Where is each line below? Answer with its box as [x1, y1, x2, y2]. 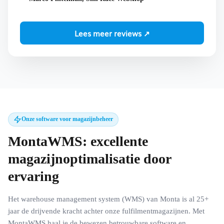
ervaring [8, 168, 59, 184]
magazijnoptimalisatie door [8, 150, 171, 166]
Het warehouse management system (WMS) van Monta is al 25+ [8, 194, 208, 203]
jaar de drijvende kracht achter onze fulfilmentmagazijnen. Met [8, 206, 204, 215]
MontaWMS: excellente [8, 133, 148, 149]
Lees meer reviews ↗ [74, 27, 150, 38]
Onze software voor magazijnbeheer [21, 115, 113, 123]
